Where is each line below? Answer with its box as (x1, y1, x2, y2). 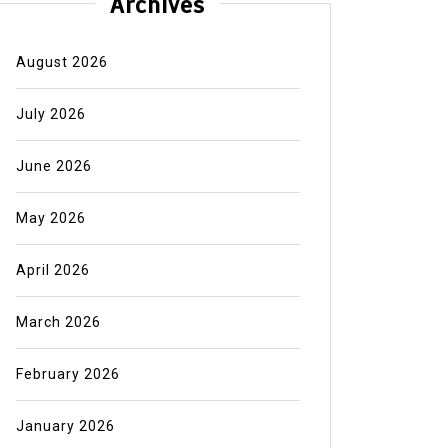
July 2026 (15, 106, 86, 123)
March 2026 (15, 314, 101, 331)
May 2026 (15, 210, 86, 227)
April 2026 (15, 262, 90, 279)
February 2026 (15, 366, 120, 383)
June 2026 (15, 158, 92, 175)
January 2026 (15, 418, 115, 435)
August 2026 (15, 54, 108, 71)
